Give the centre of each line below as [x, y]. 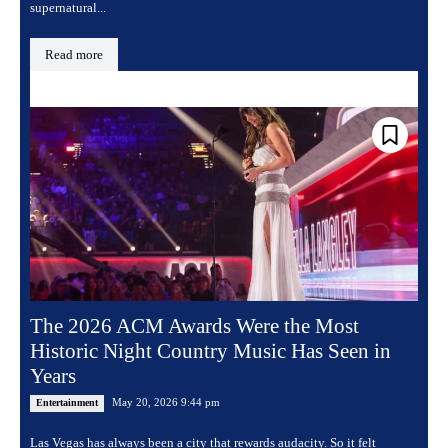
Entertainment [67, 403]
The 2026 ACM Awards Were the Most [194, 326]
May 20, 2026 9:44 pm [166, 402]
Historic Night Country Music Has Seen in [210, 351]
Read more [74, 55]
